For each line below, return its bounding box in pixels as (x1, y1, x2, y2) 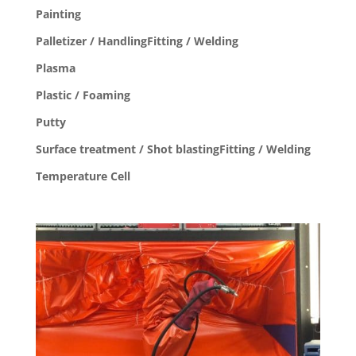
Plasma (35, 60, 75, 76)
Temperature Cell (35, 168, 130, 184)
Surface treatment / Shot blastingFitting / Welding (35, 141, 311, 157)
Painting (35, 6, 81, 22)
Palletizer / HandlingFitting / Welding (35, 33, 238, 49)
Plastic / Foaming (35, 87, 130, 103)
